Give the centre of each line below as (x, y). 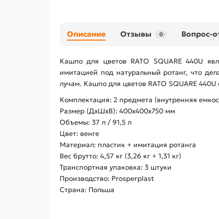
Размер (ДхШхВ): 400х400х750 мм (117, 111)
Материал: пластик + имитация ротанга (128, 145)
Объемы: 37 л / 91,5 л (96, 122)
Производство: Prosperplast (107, 179)
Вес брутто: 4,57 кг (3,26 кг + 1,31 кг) (120, 156)
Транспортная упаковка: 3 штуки (116, 167)
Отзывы (136, 34)
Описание (86, 34)
